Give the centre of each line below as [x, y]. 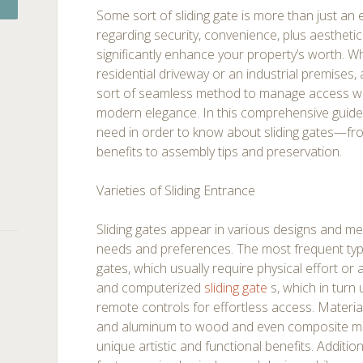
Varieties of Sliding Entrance [176, 190]
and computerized [151, 288]
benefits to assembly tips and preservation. [220, 152]
